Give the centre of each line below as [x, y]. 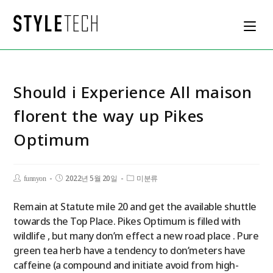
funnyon [35, 179]
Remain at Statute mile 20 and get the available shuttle [135, 207]
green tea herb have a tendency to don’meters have [129, 250]
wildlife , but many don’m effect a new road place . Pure [136, 236]
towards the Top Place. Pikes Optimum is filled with [127, 221]
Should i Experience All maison [133, 92]
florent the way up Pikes [109, 116]
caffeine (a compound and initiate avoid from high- [126, 265]
